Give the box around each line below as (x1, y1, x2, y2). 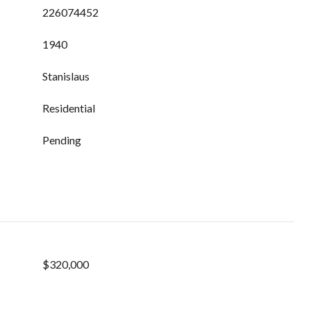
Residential (42, 101, 95, 115)
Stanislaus (42, 69, 90, 83)
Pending (42, 133, 81, 146)
